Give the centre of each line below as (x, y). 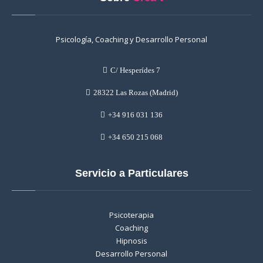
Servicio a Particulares (131, 173)
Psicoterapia (131, 215)
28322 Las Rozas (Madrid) (135, 92)
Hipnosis (131, 240)
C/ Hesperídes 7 (135, 70)
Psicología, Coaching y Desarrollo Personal (131, 39)
